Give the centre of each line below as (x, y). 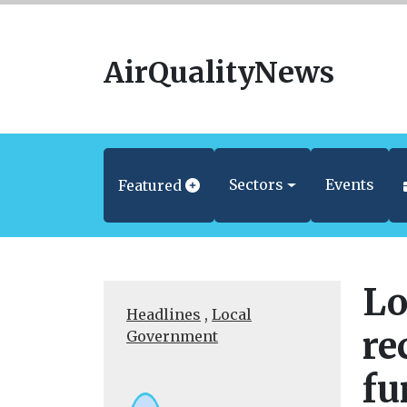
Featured (150, 185)
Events (349, 184)
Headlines (164, 314)
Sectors (257, 184)
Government (172, 336)
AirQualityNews (219, 73)
